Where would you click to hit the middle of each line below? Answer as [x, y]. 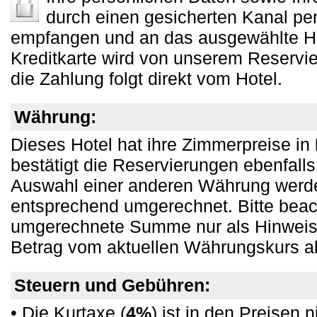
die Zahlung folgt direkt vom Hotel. [146, 79]
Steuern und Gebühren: [112, 285]
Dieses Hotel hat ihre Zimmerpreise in [163, 144]
